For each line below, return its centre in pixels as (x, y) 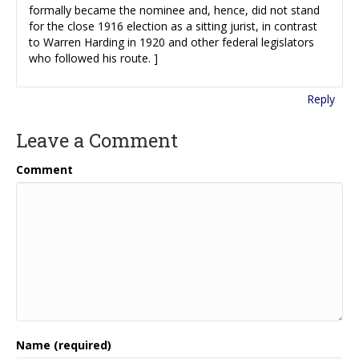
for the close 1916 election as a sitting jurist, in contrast (173, 26)
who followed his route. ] (93, 58)
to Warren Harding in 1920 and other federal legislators (171, 42)
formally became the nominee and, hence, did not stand (174, 10)
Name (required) (64, 345)
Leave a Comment (97, 140)
